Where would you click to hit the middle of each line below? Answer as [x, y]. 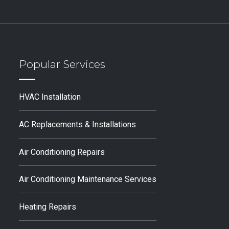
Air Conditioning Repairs [62, 152]
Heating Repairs [48, 207]
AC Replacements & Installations [78, 125]
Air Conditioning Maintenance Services [88, 179]
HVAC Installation [50, 97]
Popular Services [62, 64]
